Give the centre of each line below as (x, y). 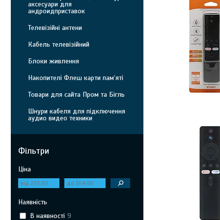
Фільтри (34, 151)
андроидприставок (56, 11)
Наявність (33, 202)
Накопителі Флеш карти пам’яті (76, 78)
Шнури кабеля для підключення (77, 111)
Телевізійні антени (55, 28)
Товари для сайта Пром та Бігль (76, 95)
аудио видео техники (60, 118)
